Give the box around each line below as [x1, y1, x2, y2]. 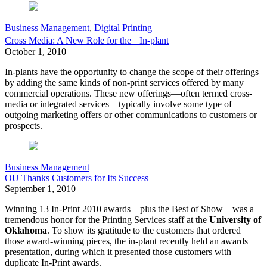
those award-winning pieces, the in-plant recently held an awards [5, 236, 248, 247]
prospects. [5, 120, 42, 131]
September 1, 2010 [5, 184, 76, 194]
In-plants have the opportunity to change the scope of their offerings [5, 67, 259, 77]
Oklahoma [5, 225, 47, 236]
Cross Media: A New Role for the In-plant [5, 35, 169, 46]
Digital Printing [94, 23, 152, 33]
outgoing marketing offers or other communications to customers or [5, 110, 257, 120]
